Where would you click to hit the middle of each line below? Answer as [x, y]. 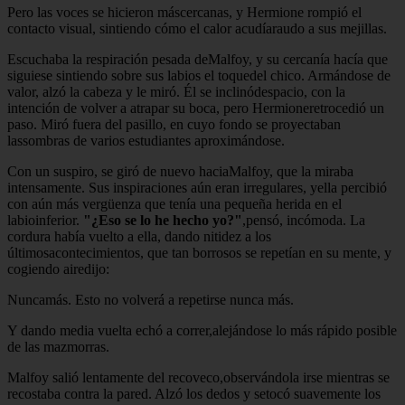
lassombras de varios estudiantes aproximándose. [146, 140]
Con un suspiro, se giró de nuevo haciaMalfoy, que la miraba [180, 171]
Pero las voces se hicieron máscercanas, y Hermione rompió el [184, 12]
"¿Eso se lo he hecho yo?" [163, 220]
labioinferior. [45, 220]
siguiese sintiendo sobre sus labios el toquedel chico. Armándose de [199, 75]
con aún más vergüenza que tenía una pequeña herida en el [174, 203]
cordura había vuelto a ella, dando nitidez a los [139, 236]
